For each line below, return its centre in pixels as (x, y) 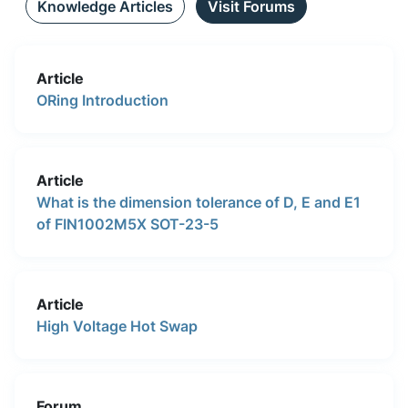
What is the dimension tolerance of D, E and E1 (199, 202)
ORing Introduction (102, 100)
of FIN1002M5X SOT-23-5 (137, 224)
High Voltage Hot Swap (117, 326)
